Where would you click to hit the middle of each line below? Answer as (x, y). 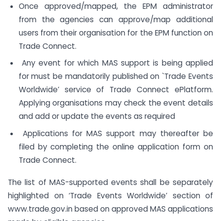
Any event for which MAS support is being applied (116, 63)
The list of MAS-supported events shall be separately (110, 182)
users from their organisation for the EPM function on (116, 33)
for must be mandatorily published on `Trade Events (116, 76)
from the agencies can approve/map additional (116, 19)
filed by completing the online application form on (116, 147)
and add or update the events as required (97, 116)
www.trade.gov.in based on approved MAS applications (110, 209)
